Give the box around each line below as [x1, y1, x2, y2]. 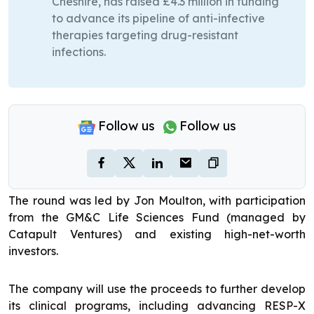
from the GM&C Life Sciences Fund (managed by [8, 210, 306, 225]
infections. [52, 45, 106, 60]
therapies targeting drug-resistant [52, 28, 238, 43]
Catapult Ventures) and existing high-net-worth [8, 227, 306, 242]
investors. [8, 244, 58, 259]
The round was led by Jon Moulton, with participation [8, 193, 306, 208]
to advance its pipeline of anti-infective [52, 11, 265, 26]
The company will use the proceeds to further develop [8, 282, 306, 296]
